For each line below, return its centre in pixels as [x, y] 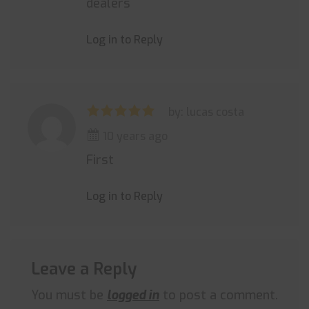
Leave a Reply [84, 269]
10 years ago [134, 136]
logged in [133, 295]
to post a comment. [219, 295]
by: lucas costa [206, 112]
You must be [69, 295]
